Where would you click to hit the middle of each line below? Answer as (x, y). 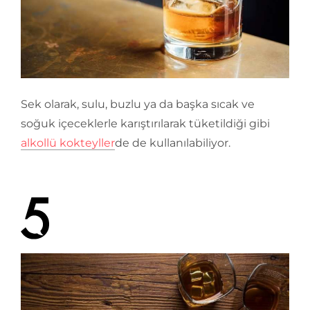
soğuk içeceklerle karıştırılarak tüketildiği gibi (145, 124)
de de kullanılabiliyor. (173, 143)
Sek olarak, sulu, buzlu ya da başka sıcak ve (138, 104)
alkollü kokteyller (68, 143)
